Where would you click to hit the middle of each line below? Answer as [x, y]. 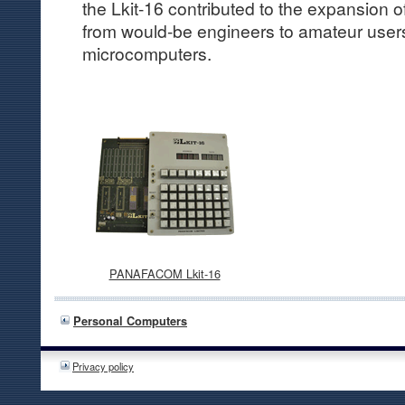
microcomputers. [146, 52]
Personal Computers [130, 321]
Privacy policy [103, 367]
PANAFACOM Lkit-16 [165, 274]
